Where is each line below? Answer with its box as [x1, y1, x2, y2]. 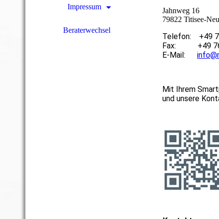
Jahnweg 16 [162, 6, 199, 15]
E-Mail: [162, 50, 197, 60]
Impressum [67, 2, 101, 11]
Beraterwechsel [63, 26, 110, 34]
